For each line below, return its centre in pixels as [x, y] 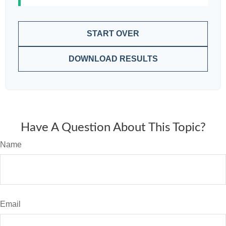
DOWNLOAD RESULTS [113, 59]
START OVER [113, 34]
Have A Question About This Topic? [113, 128]
